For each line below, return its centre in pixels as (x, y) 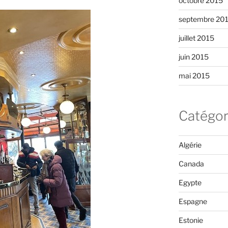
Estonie (191, 220)
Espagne (193, 201)
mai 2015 (194, 76)
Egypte (190, 182)
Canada (191, 163)
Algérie (190, 145)
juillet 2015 (196, 38)
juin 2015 (193, 57)
